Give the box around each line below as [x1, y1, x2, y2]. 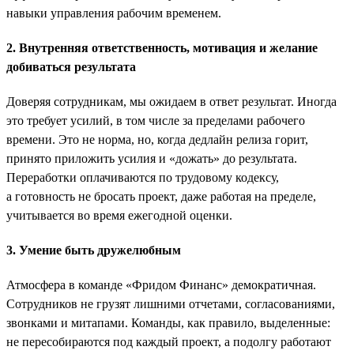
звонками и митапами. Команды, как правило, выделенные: [6, 315, 330, 330]
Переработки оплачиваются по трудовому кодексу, [6, 170, 279, 184]
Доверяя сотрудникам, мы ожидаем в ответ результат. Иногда [6, 94, 337, 108]
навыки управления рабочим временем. [6, 6, 221, 20]
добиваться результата [6, 59, 136, 73]
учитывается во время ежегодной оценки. [6, 208, 232, 222]
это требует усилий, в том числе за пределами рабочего [6, 113, 305, 127]
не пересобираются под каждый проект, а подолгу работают [6, 334, 331, 348]
